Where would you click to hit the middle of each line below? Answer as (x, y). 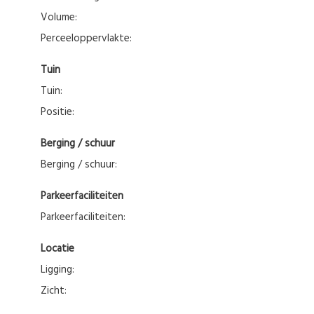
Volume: (62, 17)
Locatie (60, 248)
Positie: (60, 112)
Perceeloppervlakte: (89, 38)
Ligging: (60, 269)
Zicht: (57, 291)
